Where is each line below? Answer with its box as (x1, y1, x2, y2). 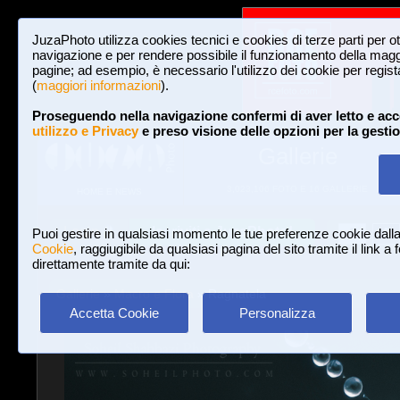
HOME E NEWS (77, 187, 142, 197)
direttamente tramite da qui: (32, 256, 190, 271)
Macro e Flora (113, 287, 194, 301)
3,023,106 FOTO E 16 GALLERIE (227, 184, 368, 194)
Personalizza (238, 305, 315, 321)
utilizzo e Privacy (32, 123, 138, 138)
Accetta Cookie (70, 305, 159, 321)
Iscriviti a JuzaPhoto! (152, 224, 293, 239)
